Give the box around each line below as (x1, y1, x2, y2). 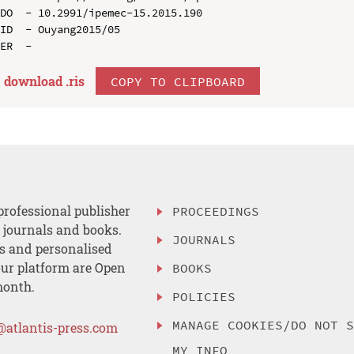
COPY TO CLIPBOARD (110, 73, 245, 89)
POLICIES (172, 288, 236, 304)
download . (3, 72, 69, 89)
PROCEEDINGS (172, 203, 260, 220)
